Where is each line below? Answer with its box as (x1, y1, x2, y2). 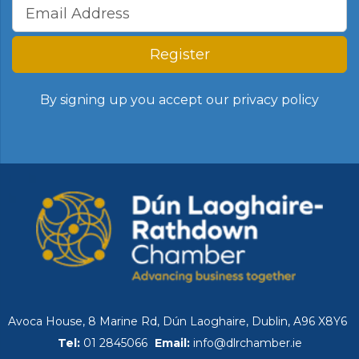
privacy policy (232, 91, 319, 107)
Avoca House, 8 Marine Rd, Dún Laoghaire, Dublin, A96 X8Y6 (8, 313, 347, 329)
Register (149, 45, 210, 63)
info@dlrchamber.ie (192, 335, 302, 350)
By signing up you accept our (40, 91, 232, 107)
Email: (154, 335, 193, 350)
